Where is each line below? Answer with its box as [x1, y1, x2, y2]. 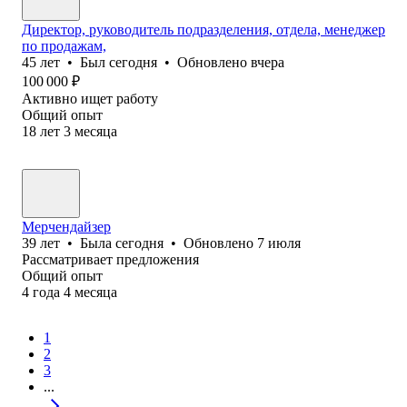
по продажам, [22, 37, 106, 54]
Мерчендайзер [22, 218, 111, 234]
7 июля [257, 234, 301, 251]
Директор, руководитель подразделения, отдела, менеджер [22, 21, 385, 37]
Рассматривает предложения [22, 251, 199, 267]
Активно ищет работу [22, 90, 158, 106]
